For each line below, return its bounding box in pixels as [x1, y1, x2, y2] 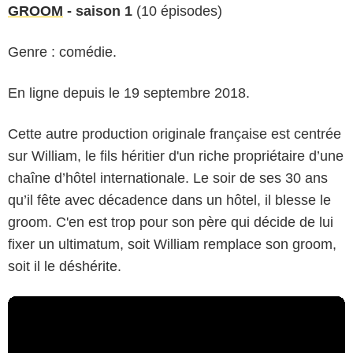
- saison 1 [63, 2, 132, 19]
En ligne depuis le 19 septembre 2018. [8, 84, 250, 101]
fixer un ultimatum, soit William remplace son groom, [8, 236, 336, 252]
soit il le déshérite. [8, 258, 121, 274]
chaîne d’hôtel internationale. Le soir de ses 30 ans [8, 169, 328, 186]
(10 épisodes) [132, 2, 222, 19]
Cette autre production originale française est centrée [8, 125, 341, 142]
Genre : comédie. [8, 43, 117, 60]
